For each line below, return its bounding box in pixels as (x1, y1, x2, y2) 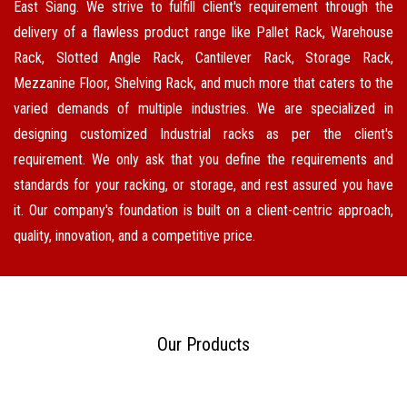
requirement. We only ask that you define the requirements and (14, 150, 393, 168)
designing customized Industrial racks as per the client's (14, 124, 393, 143)
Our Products (157, 333, 250, 355)
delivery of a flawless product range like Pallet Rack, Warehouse (14, 23, 393, 41)
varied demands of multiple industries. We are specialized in (14, 99, 393, 117)
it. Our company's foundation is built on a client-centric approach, (14, 201, 393, 219)
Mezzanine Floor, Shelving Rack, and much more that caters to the (14, 74, 393, 92)
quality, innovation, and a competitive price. (14, 226, 255, 244)
